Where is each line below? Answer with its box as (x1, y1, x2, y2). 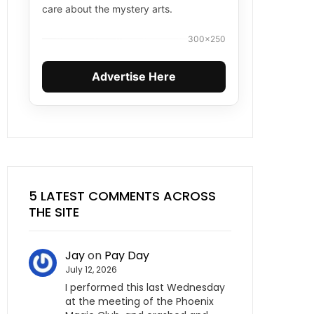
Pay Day (104, 247, 149, 264)
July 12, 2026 (65, 264, 117, 275)
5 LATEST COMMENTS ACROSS (29, 187, 216, 205)
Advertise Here (92, 69, 176, 83)
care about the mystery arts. (42, 3, 172, 15)
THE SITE (29, 203, 79, 221)
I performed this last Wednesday (65, 280, 225, 295)
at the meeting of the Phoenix (65, 294, 214, 309)
